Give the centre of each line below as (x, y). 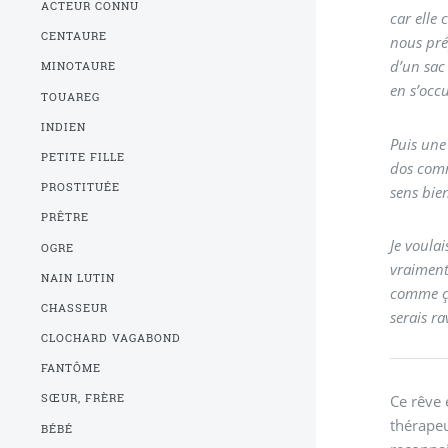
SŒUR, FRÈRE (83, 398)
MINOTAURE (79, 66)
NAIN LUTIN (78, 277)
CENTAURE (74, 36)
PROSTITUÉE (81, 187)
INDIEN (64, 126)
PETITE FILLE (83, 156)
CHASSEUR (75, 307)
